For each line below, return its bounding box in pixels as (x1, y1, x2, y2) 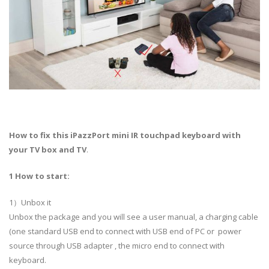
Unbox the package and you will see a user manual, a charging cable (9, 211, 258, 223)
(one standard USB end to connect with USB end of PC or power (9, 226, 241, 237)
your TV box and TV (9, 144, 86, 156)
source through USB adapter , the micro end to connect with (9, 240, 225, 252)
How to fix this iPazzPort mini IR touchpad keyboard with (9, 130, 241, 141)
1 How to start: (9, 171, 70, 182)
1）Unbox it (9, 197, 51, 208)
